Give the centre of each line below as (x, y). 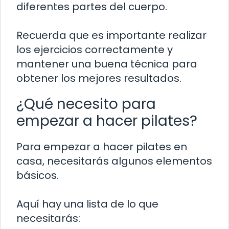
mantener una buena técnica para (107, 64)
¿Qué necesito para (86, 104)
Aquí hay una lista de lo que (87, 204)
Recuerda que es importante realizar (111, 35)
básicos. (38, 175)
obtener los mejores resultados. (99, 78)
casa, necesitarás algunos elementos (114, 161)
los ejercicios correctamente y (95, 49)
